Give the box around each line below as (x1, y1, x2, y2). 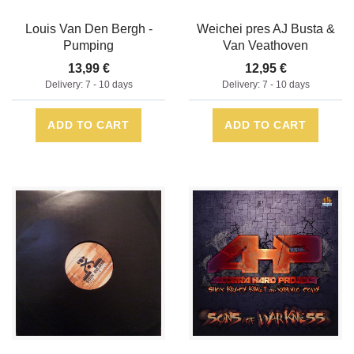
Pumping (63, 39, 114, 53)
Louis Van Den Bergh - (24, 22, 153, 36)
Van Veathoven (223, 39, 308, 53)
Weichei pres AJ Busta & (196, 22, 335, 36)
